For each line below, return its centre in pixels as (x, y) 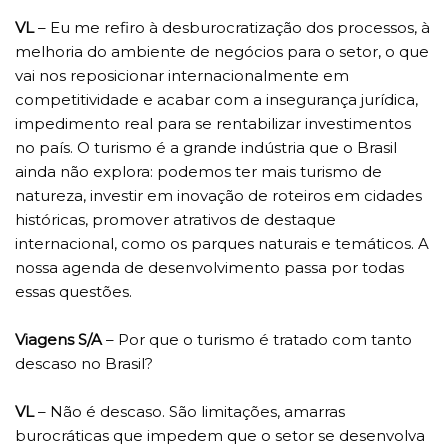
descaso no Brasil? (84, 363)
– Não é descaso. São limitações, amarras (189, 411)
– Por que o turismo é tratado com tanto (257, 339)
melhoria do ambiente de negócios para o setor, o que (222, 51)
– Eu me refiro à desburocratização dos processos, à (232, 27)
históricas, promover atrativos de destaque (175, 219)
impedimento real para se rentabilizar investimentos (213, 123)
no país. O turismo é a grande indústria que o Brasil (206, 147)
